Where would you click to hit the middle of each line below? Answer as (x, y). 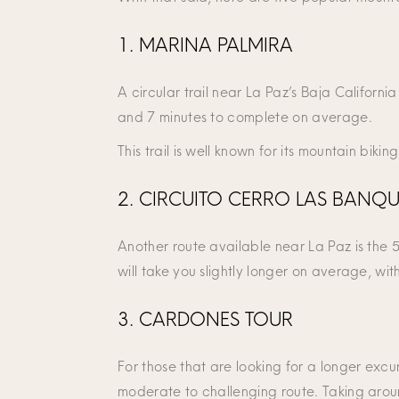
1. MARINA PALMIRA (205, 45)
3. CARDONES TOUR (205, 319)
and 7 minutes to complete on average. (245, 117)
